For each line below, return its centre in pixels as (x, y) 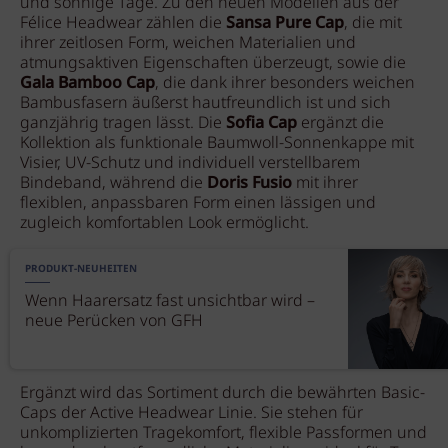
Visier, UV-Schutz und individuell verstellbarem (190, 163)
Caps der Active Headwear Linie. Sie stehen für (191, 413)
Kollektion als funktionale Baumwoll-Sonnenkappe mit (217, 143)
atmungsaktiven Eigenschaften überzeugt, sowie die (213, 63)
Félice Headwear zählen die (123, 23)
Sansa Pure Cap (285, 23)
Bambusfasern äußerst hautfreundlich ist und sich (205, 103)
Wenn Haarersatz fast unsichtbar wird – (170, 301)
